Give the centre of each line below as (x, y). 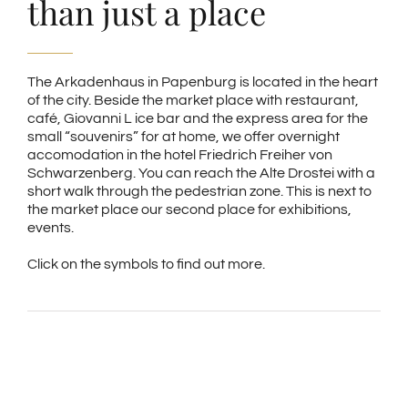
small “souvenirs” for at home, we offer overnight (184, 137)
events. (51, 228)
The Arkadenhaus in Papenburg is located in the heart (203, 82)
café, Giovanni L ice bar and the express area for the (198, 119)
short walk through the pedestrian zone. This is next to (199, 192)
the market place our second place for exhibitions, (189, 210)
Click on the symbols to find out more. (146, 265)
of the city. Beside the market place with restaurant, (193, 101)
